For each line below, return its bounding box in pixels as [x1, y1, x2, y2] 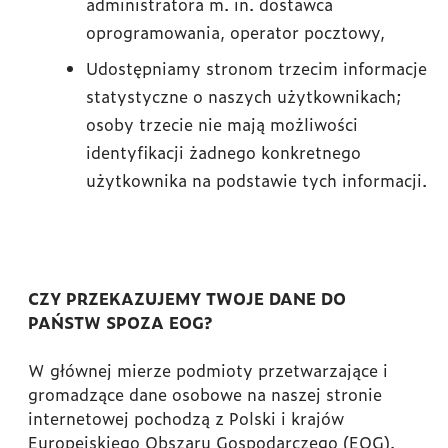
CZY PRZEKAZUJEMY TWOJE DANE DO [28, 286, 346, 310]
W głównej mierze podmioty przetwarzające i [28, 358, 388, 382]
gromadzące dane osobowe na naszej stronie [28, 382, 382, 406]
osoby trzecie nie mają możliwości [86, 112, 358, 136]
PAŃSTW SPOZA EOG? [28, 310, 212, 334]
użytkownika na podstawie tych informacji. [86, 168, 427, 192]
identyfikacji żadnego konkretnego [86, 140, 361, 164]
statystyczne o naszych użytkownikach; [86, 84, 402, 108]
